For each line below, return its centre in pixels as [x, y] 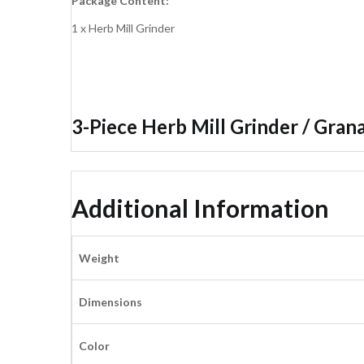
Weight [99, 258]
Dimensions [110, 302]
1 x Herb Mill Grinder [123, 28]
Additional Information [200, 208]
